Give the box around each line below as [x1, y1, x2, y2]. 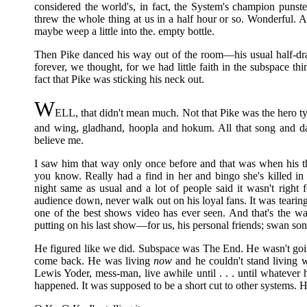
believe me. [34, 134, 84, 146]
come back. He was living [34, 255, 154, 267]
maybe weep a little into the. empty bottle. [34, 25, 214, 37]
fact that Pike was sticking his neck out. [34, 73, 204, 85]
